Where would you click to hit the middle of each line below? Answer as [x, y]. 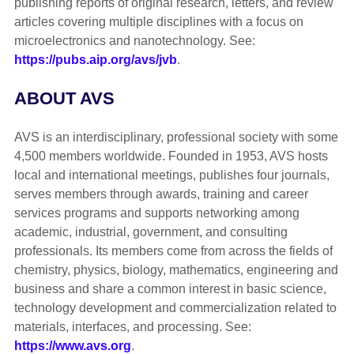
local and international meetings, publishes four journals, [171, 175]
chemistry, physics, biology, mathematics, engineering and [176, 269]
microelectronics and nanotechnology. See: [134, 40]
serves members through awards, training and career [161, 194]
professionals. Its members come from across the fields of [173, 250]
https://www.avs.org [72, 345]
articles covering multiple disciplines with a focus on [158, 21]
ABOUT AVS [64, 99]
